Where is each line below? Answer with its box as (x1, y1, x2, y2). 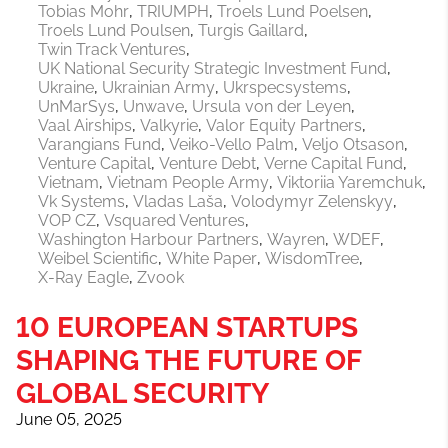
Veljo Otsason (302, 135, 404, 155)
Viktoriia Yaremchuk (277, 173, 422, 193)
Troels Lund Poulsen (38, 21, 190, 41)
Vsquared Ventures (104, 211, 245, 231)
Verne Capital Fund (264, 154, 403, 174)
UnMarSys (38, 97, 115, 117)
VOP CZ (38, 211, 96, 231)
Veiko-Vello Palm (169, 135, 294, 155)
